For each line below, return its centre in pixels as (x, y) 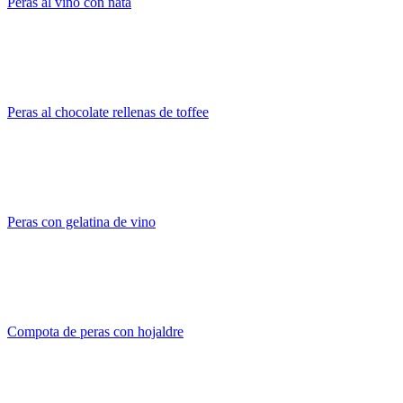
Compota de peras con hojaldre (95, 332)
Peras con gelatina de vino (81, 222)
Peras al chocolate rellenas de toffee (108, 112)
